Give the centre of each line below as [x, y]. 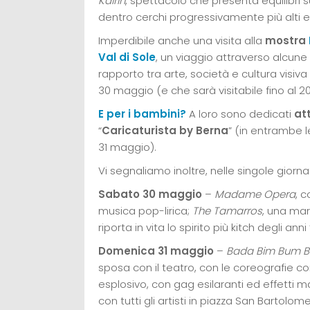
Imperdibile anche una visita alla [182, 40]
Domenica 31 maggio [156, 250]
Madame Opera [255, 194]
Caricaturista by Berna [165, 130]
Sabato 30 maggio [150, 194]
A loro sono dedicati [240, 113]
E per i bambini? [142, 113]
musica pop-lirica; [145, 210]
